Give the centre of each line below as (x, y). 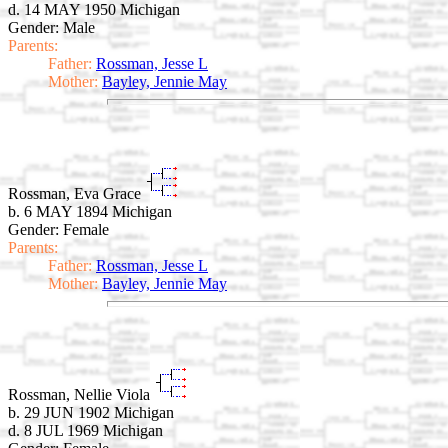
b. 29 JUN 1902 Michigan (91, 413)
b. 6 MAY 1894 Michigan (90, 211)
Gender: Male (51, 28)
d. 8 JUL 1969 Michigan (85, 431)
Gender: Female (58, 229)
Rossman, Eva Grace (76, 193)
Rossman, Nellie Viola (81, 395)
